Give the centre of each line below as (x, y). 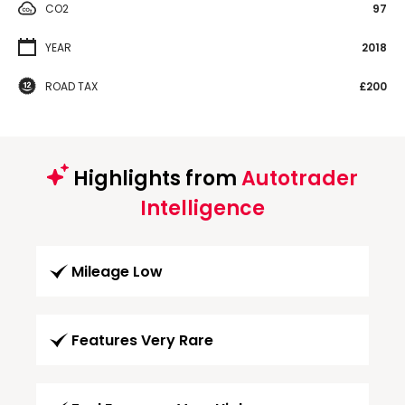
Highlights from (155, 178)
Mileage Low (117, 271)
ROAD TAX (71, 86)
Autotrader (300, 178)
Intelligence (202, 208)
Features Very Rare (142, 340)
